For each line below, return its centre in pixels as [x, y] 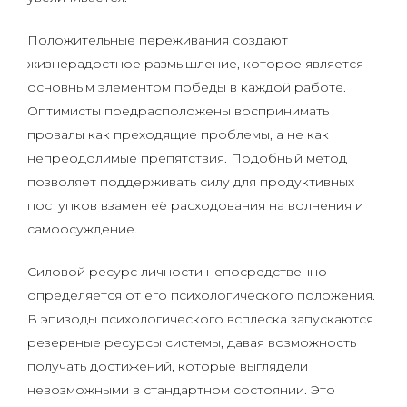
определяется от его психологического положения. [201, 295]
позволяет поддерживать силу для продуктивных [191, 182]
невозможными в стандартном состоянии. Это [181, 390]
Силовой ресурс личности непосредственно [177, 272]
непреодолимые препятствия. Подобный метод [187, 158]
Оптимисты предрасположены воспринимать [178, 111]
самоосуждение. [82, 229]
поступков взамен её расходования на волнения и [195, 205]
